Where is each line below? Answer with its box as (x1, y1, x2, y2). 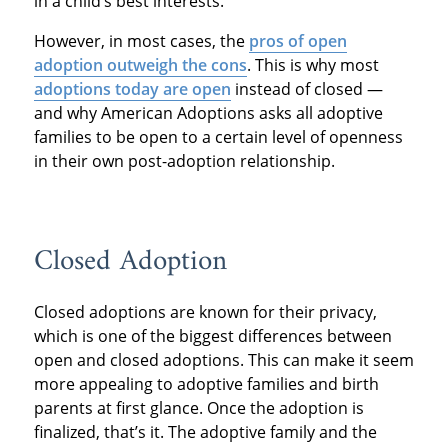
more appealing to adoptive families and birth (33, 373, 379, 396)
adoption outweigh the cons (33, 53, 247, 76)
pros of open (248, 29, 347, 52)
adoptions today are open (33, 77, 231, 100)
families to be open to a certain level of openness (33, 125, 403, 148)
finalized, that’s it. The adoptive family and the (33, 421, 377, 444)
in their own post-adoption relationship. (33, 149, 335, 172)
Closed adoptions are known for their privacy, (33, 301, 377, 324)
